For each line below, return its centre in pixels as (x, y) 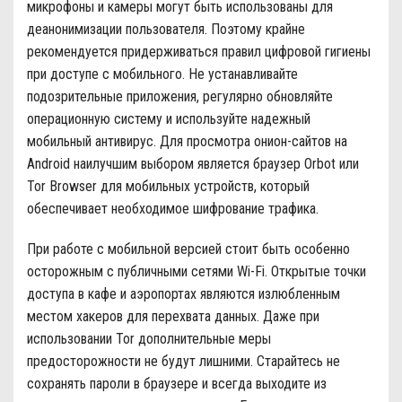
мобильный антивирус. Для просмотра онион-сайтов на (187, 141)
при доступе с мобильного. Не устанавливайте (162, 74)
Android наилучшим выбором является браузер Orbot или (193, 163)
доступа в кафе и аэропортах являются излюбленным (184, 294)
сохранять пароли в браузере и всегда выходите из (177, 384)
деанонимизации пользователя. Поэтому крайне (166, 29)
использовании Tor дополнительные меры (149, 339)
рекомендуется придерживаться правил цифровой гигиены (199, 51)
